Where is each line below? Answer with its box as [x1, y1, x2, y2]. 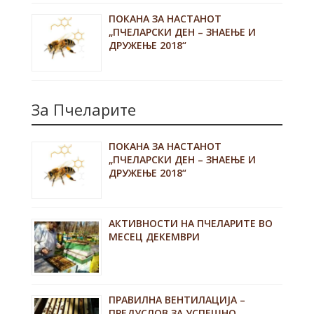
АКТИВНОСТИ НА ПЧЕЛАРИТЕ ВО [108, 216, 273, 230]
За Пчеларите [31, 98, 136, 120]
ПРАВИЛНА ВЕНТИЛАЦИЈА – [108, 293, 245, 307]
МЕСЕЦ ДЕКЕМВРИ [108, 229, 200, 243]
